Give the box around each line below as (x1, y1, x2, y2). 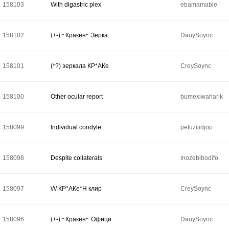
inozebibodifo (180, 154, 218, 162)
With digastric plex (51, 1, 101, 8)
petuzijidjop (180, 124, 213, 131)
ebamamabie (180, 1, 217, 8)
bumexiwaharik (180, 93, 223, 100)
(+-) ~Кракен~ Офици (51, 216, 111, 223)
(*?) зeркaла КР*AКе (51, 62, 109, 70)
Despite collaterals (51, 154, 102, 162)
